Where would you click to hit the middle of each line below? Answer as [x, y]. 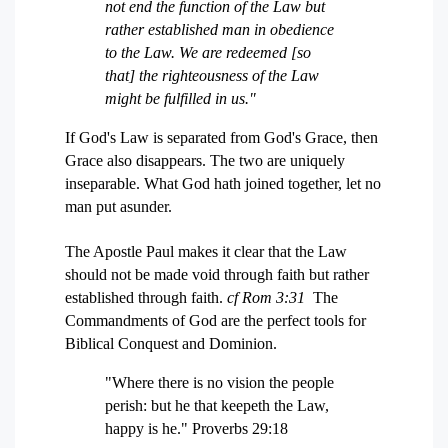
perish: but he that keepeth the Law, [217, 405]
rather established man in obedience [219, 29]
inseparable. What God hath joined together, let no [223, 183]
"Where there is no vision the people [219, 382]
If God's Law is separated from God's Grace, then [221, 137]
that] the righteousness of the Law [212, 75]
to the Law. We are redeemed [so [208, 52]
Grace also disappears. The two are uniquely [205, 160]
